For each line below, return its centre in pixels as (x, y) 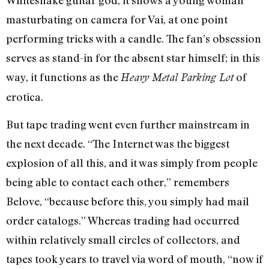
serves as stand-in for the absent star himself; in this (133, 57)
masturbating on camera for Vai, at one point (117, 19)
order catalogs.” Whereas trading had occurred (123, 221)
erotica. (25, 96)
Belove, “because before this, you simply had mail (128, 201)
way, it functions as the (63, 77)
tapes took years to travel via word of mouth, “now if (134, 259)
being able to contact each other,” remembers (118, 182)
